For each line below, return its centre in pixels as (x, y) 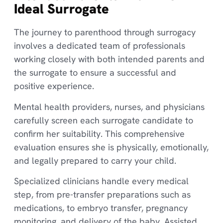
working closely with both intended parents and (109, 59)
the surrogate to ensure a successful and (95, 73)
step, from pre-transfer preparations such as (102, 195)
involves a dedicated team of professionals (99, 46)
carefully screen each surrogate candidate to (103, 120)
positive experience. (54, 86)
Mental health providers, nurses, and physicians (109, 107)
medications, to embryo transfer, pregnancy (101, 208)
